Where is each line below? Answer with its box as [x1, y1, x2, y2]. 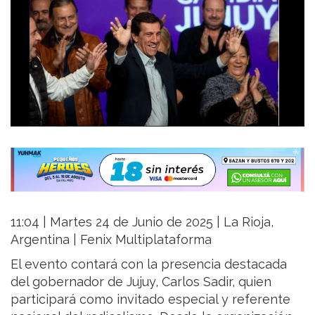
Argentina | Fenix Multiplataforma [11, 232, 212, 247]
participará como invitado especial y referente [11, 292, 290, 307]
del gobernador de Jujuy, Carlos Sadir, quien [11, 274, 271, 290]
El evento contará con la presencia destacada [11, 257, 287, 272]
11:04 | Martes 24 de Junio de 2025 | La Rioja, [11, 214, 274, 230]
